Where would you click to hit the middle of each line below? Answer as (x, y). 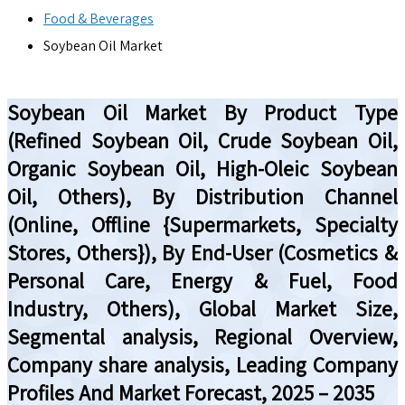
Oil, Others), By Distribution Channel (202, 196)
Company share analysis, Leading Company (202, 364)
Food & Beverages (99, 19)
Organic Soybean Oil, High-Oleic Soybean (202, 168)
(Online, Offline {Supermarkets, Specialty (202, 224)
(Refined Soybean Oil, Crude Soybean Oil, (202, 140)
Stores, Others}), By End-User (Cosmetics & (202, 252)
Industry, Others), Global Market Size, (202, 308)
